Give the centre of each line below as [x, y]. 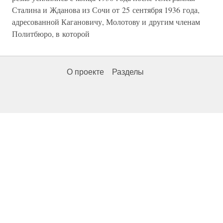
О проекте [85, 72]
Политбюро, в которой [51, 34]
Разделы [128, 72]
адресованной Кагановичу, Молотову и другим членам [106, 22]
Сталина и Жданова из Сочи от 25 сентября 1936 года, [106, 10]
